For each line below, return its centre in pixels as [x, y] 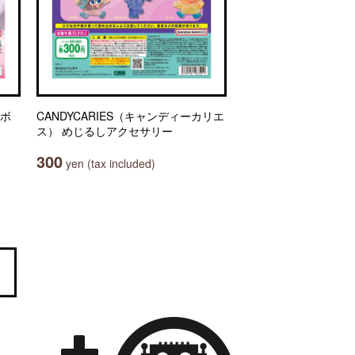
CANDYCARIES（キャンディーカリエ [130, 116]
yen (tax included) [109, 163]
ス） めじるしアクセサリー [105, 131]
